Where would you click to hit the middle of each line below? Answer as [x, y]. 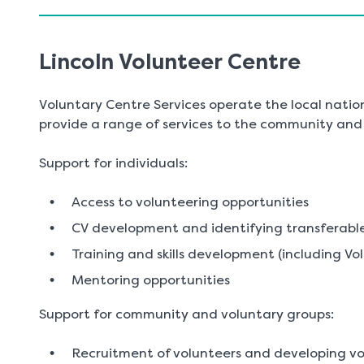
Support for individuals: [113, 163]
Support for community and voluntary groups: [186, 314]
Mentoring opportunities [151, 280]
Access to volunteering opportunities [190, 202]
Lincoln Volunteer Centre [170, 62]
